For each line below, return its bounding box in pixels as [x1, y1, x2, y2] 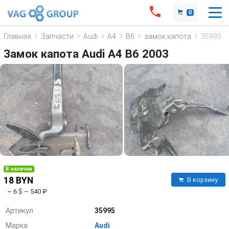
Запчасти [41, 32, 74, 40]
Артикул [6, 207, 34, 215]
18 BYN [4, 175, 33, 186]
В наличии [6, 166, 33, 172]
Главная [4, 32, 31, 40]
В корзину [187, 176, 218, 184]
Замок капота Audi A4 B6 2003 [4, 47, 169, 60]
